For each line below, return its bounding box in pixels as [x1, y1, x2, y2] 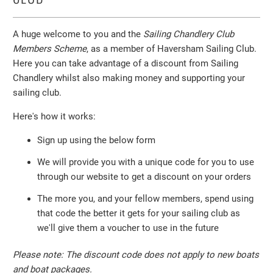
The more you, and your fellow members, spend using [37, 193, 254, 204]
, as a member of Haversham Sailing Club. [87, 43, 257, 54]
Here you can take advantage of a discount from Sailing [13, 58, 239, 69]
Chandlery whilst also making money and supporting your [13, 73, 246, 83]
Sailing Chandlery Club [143, 29, 235, 40]
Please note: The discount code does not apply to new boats [13, 249, 260, 260]
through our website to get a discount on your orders [37, 171, 252, 182]
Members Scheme [13, 43, 87, 54]
